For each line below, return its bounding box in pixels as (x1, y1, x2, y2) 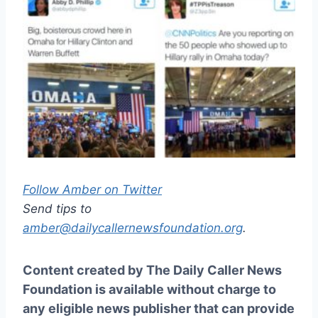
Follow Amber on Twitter (23, 182, 162, 197)
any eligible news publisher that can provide (23, 300, 295, 316)
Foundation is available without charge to (23, 281, 276, 297)
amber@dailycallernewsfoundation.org (23, 220, 243, 235)
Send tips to (23, 201, 92, 216)
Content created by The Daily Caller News (23, 262, 282, 278)
